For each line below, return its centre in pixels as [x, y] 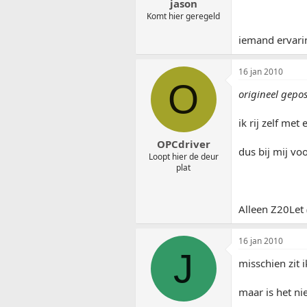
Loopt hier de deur [183, 157]
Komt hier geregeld [183, 16]
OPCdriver [183, 144]
